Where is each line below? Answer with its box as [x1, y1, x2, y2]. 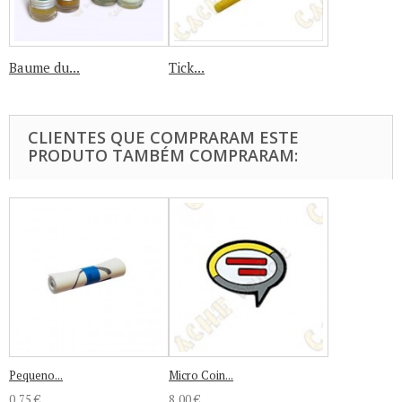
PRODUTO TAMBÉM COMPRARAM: [28, 144, 298, 166]
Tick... [169, 58, 205, 76]
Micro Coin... [169, 367, 233, 383]
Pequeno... [9, 367, 63, 383]
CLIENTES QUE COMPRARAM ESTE [28, 127, 299, 148]
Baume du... [9, 58, 80, 76]
